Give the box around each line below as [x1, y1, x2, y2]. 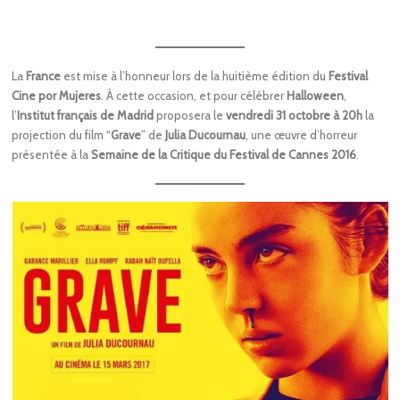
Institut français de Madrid [17, 108, 154, 123]
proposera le [154, 108, 227, 123]
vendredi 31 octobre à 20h [226, 108, 363, 123]
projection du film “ [12, 128, 112, 143]
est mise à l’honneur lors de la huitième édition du [61, 69, 329, 84]
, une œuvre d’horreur [246, 128, 358, 143]
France [26, 69, 62, 84]
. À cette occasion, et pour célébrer [101, 88, 287, 104]
